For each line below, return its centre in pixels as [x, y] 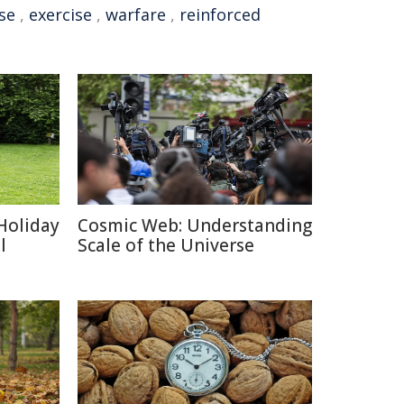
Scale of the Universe [166, 245]
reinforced [220, 14]
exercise [60, 14]
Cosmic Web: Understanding [195, 225]
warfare [136, 14]
